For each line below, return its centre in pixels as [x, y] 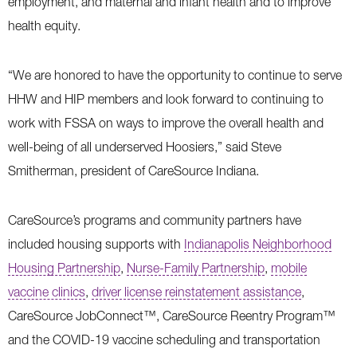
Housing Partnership [64, 268]
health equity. [44, 25]
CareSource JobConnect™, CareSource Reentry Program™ [172, 316]
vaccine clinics [47, 292]
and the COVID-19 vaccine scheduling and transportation [164, 339]
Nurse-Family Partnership [196, 268]
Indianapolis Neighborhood [258, 244]
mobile [289, 268]
